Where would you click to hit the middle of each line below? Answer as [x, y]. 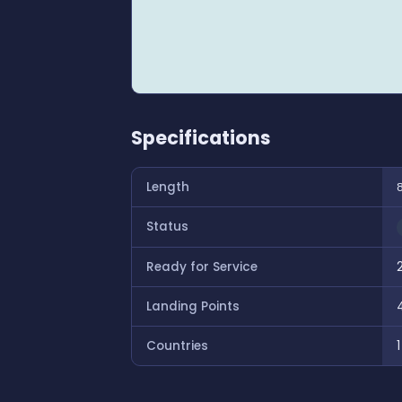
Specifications [201, 138]
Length [168, 187]
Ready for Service [202, 267]
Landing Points [193, 306]
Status [167, 227]
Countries [177, 346]
